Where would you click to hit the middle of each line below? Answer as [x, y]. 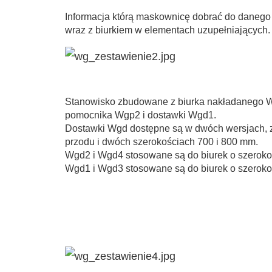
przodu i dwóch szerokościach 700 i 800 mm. [161, 142]
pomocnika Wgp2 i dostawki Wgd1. [141, 115]
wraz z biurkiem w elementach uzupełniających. [168, 30]
